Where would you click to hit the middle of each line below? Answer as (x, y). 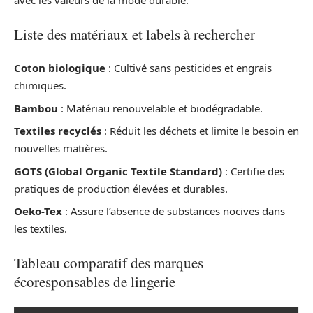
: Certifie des (253, 171)
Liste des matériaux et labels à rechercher (134, 34)
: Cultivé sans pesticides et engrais (189, 68)
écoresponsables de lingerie (95, 281)
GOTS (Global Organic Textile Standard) (118, 171)
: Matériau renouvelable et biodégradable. (160, 108)
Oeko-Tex (38, 211)
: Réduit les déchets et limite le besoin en (200, 131)
